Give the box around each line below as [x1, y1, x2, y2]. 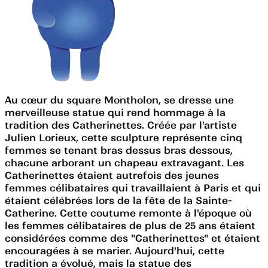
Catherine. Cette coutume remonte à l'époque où [5, 206, 252, 219]
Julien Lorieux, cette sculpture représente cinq [5, 131, 242, 144]
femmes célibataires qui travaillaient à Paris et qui [5, 181, 261, 194]
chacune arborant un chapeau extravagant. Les [5, 156, 244, 169]
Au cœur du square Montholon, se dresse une [5, 93, 234, 106]
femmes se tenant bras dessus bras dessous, [5, 144, 233, 156]
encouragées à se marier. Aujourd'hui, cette [5, 244, 224, 257]
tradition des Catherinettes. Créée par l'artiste [5, 118, 237, 131]
